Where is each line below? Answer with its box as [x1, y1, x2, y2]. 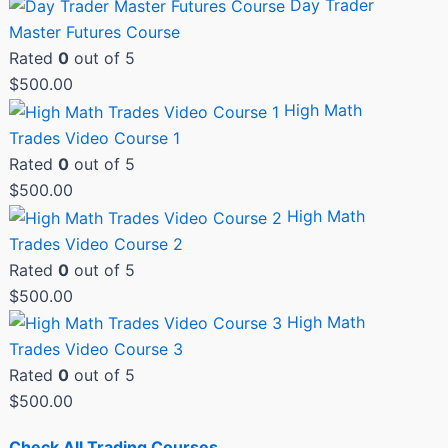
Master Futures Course [9, 22, 181, 43]
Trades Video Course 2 [9, 233, 184, 254]
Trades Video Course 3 [9, 339, 184, 360]
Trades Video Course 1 [9, 127, 181, 148]
